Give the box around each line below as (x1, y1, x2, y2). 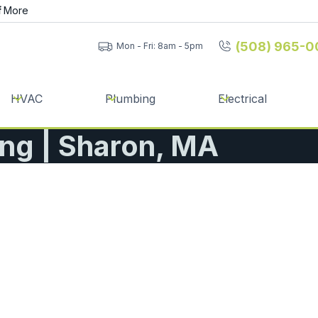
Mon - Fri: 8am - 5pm (116, 40, 203, 51)
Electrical (218, 91, 267, 106)
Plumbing (105, 91, 155, 106)
